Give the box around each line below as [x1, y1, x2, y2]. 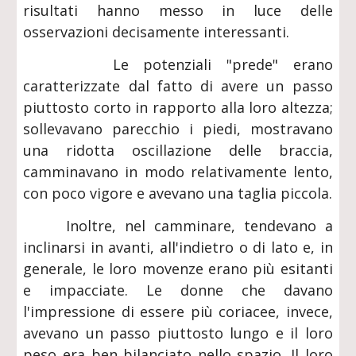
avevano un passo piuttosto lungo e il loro [23, 323, 333, 342]
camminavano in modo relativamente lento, [23, 162, 333, 181]
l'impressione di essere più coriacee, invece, [23, 302, 333, 321]
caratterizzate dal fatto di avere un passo [23, 76, 333, 95]
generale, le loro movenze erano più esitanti [23, 259, 333, 278]
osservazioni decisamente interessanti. [23, 22, 290, 41]
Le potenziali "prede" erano [23, 55, 333, 74]
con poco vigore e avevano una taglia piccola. [23, 184, 333, 203]
